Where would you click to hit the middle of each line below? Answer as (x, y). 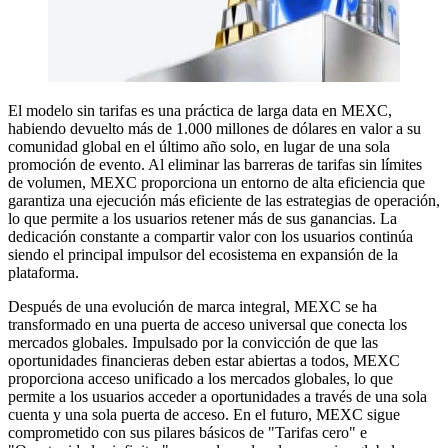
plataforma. (43, 272)
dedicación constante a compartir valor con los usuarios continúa (210, 236)
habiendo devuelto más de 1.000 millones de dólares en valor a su (214, 128)
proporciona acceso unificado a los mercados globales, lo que (200, 378)
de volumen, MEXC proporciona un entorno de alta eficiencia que (216, 182)
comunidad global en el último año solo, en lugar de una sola (199, 146)
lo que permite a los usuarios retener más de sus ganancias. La (202, 218)
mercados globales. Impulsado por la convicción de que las (193, 342)
